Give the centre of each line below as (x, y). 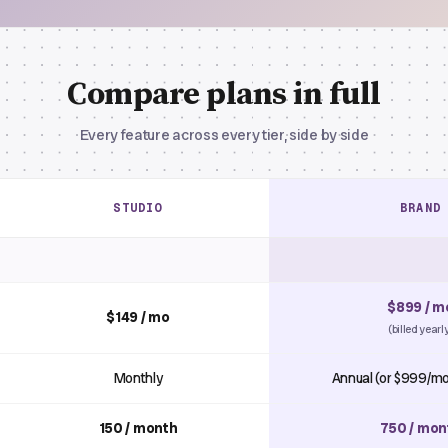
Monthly (138, 378)
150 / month (138, 428)
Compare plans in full (224, 95)
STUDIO (138, 208)
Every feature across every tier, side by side (224, 135)
